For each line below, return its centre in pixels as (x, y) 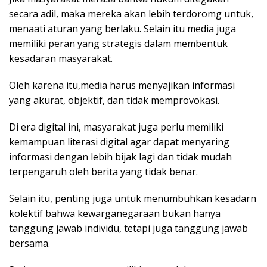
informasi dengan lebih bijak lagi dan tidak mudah (120, 157)
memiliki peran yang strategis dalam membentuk (118, 44)
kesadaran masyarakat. (61, 59)
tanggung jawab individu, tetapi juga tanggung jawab (128, 229)
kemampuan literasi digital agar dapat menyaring (119, 142)
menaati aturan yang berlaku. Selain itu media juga (122, 29)
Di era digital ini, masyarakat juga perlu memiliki (116, 127)
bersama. (30, 243)
